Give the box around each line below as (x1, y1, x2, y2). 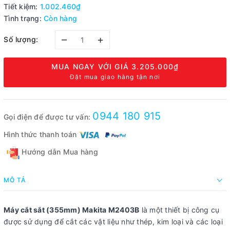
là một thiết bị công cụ (139, 205, 220, 214)
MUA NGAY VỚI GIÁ (51, 62, 132, 71)
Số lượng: (4, 34, 39, 44)
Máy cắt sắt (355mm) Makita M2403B (4, 205, 140, 214)
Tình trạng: (4, 14, 42, 23)
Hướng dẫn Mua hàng (20, 147, 98, 156)
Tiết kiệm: (4, 2, 40, 11)
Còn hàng (44, 14, 77, 23)
